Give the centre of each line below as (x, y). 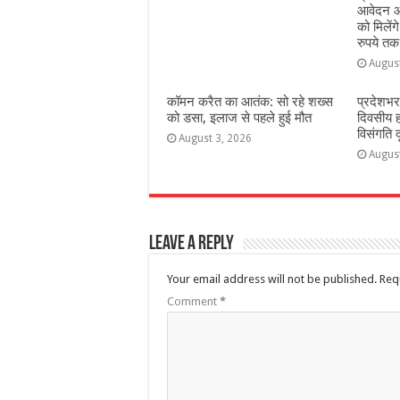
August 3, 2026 (215, 138)
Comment (193, 301)
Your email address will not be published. (272, 279)
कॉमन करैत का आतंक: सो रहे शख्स (250, 102)
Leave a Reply (192, 244)
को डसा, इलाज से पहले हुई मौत (239, 118)
